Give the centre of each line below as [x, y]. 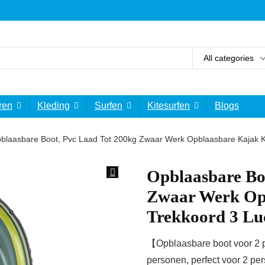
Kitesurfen [169, 106]
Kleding [54, 106]
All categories [229, 58]
